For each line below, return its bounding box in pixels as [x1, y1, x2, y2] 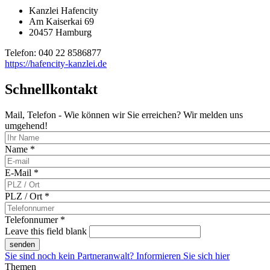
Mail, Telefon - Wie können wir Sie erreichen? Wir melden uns [5, 110, 243, 121]
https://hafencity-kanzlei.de [5, 58, 107, 69]
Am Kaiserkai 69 [29, 16, 94, 27]
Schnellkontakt [5, 81, 98, 98]
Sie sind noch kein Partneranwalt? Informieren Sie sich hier [5, 251, 230, 262]
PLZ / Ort [5, 191, 45, 202]
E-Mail [5, 168, 34, 178]
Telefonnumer [5, 215, 60, 225]
